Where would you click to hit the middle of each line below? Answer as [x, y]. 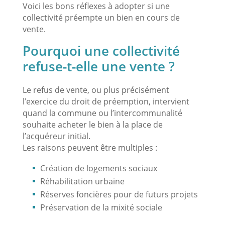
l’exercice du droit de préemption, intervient [106, 101]
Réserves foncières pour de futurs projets [119, 194]
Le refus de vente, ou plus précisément [96, 90]
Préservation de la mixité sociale [101, 207]
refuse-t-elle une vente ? [98, 66]
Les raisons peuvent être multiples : [90, 147]
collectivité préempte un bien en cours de [101, 17]
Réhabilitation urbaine [82, 181]
